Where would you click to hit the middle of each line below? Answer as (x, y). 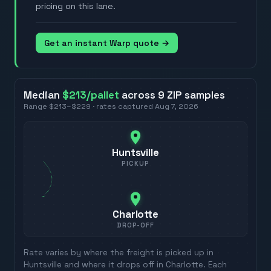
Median (43, 95)
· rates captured (123, 106)
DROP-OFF (135, 225)
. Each (215, 264)
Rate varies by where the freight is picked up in (119, 252)
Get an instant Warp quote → (107, 43)
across (139, 95)
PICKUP (135, 163)
